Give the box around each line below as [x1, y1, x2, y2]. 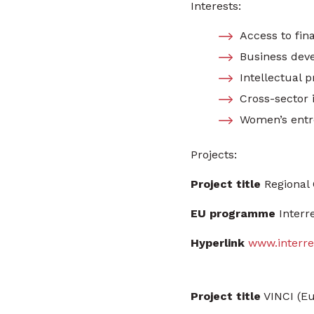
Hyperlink [191, 236, 245, 250]
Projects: [191, 148, 237, 161]
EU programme [191, 207, 275, 220]
